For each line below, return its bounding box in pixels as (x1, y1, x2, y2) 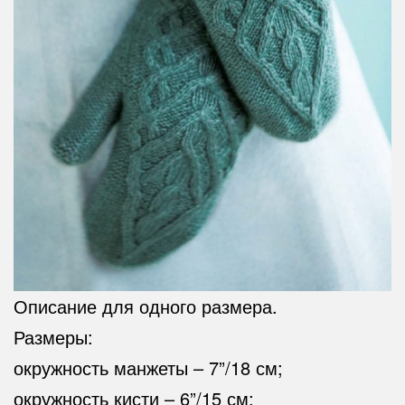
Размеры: (14, 324, 93, 351)
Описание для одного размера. (14, 293, 278, 320)
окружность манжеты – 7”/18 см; (14, 354, 283, 381)
